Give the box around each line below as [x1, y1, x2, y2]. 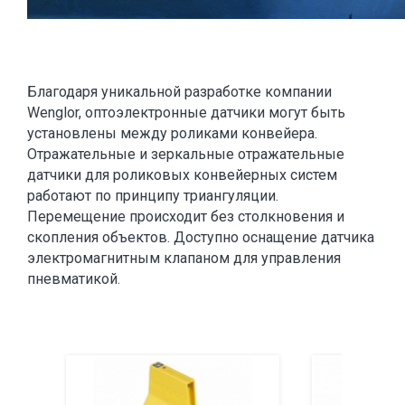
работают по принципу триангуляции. [27, 187, 278, 205]
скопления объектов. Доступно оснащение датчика [27, 229, 374, 247]
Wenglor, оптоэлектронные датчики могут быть [27, 104, 345, 122]
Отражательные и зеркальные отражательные [27, 146, 344, 164]
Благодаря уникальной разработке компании [27, 83, 332, 101]
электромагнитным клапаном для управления [27, 250, 341, 268]
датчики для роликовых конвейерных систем [27, 166, 337, 184]
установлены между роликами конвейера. [27, 125, 317, 143]
